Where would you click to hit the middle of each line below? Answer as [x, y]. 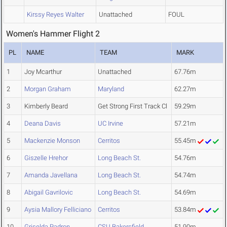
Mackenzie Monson [52, 141]
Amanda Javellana [51, 175]
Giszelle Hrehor [46, 158]
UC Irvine [110, 124]
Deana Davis [43, 124]
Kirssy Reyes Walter [55, 15]
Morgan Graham [48, 89]
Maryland [111, 89]
